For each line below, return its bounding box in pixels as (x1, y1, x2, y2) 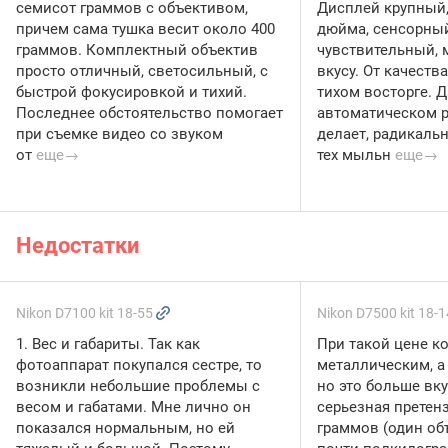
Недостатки (16, 233, 139, 259)
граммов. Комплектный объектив (16, 40, 258, 59)
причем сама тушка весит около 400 (16, 19, 275, 38)
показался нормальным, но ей (16, 419, 235, 438)
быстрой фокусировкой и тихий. (16, 82, 247, 101)
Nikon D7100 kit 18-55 (16, 305, 156, 322)
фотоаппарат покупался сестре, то (16, 356, 262, 375)
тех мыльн (317, 145, 391, 164)
